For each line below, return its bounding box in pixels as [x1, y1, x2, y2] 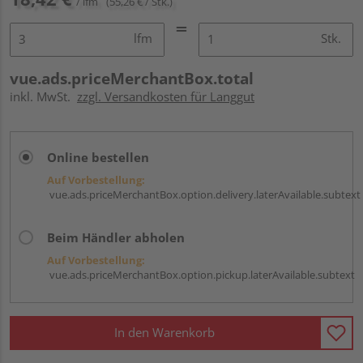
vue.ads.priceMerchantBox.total [10, 67, 254, 89]
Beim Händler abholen [47, 228, 185, 246]
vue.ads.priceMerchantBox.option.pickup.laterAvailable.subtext [47, 267, 355, 282]
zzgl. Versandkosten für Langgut [77, 88, 254, 105]
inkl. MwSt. [10, 88, 77, 105]
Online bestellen [47, 148, 149, 165]
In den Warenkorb [114, 324, 215, 341]
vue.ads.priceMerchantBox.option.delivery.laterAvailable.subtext [47, 186, 361, 202]
